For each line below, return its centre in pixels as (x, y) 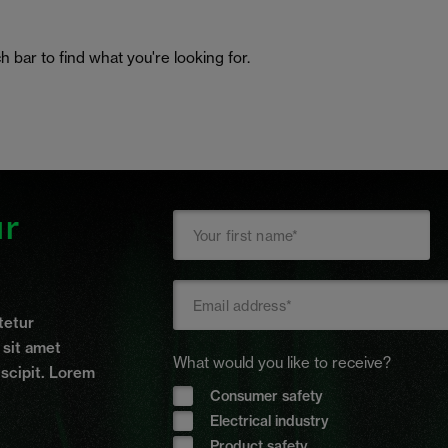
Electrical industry (269, 421)
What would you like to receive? (281, 362)
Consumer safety (266, 396)
